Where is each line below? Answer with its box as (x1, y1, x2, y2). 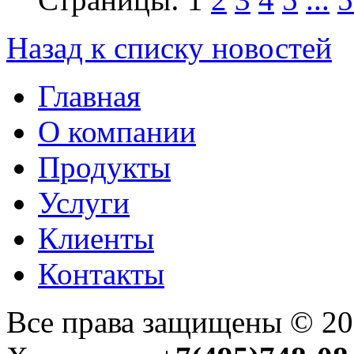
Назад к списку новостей (6, 31, 332, 66)
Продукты (38, 150, 171, 185)
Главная (38, 79, 141, 114)
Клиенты (38, 221, 154, 256)
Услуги (38, 186, 130, 220)
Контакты (38, 257, 164, 292)
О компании (38, 115, 196, 149)
